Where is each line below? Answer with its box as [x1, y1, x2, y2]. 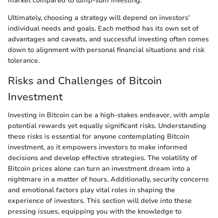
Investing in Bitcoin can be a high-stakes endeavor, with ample [8, 110, 210, 120]
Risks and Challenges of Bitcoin [8, 73, 162, 88]
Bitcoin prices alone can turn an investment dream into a [8, 164, 190, 173]
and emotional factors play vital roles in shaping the [8, 185, 175, 195]
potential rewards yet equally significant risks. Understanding [8, 121, 206, 130]
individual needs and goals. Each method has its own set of [8, 23, 199, 33]
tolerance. [8, 55, 39, 65]
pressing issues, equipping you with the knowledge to [8, 207, 182, 216]
